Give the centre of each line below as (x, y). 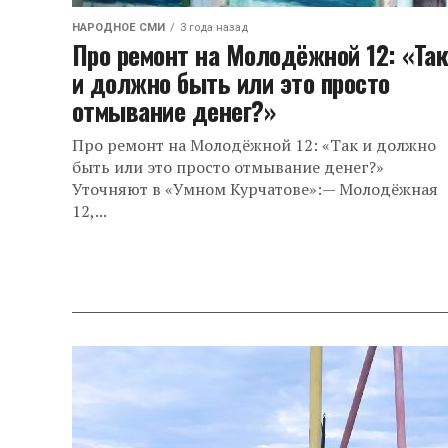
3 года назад (214, 28)
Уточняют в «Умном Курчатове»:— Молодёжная (255, 189)
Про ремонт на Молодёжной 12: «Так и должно (254, 145)
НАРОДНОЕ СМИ (118, 28)
